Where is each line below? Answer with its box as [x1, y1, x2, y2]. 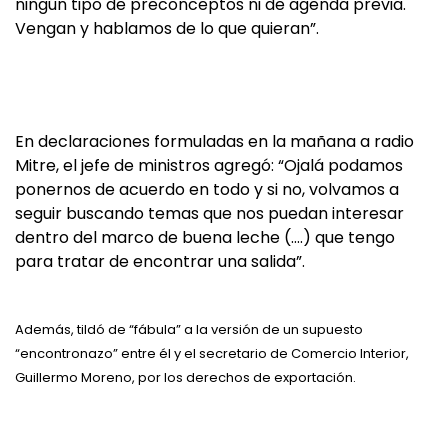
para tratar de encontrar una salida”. [15, 250, 305, 273]
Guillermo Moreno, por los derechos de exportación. [15, 368, 356, 387]
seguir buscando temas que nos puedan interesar [15, 202, 404, 225]
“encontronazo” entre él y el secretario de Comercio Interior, [15, 344, 409, 363]
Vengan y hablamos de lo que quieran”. [15, 17, 319, 40]
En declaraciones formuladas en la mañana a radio [15, 130, 414, 153]
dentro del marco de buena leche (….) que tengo [15, 226, 395, 249]
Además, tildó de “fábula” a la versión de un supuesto [15, 320, 363, 339]
